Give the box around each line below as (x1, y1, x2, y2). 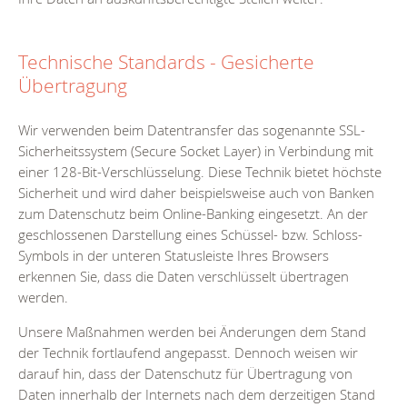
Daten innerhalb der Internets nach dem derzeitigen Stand (18, 385, 375, 404)
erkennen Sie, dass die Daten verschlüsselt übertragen (18, 267, 349, 286)
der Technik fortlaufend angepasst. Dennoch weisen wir (18, 343, 358, 362)
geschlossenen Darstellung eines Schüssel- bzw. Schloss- (18, 225, 362, 244)
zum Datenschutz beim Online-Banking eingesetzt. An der (18, 204, 368, 223)
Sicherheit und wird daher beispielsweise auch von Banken (18, 184, 374, 203)
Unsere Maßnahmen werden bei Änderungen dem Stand (18, 323, 366, 342)
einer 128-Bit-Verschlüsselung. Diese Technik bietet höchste (18, 163, 382, 182)
